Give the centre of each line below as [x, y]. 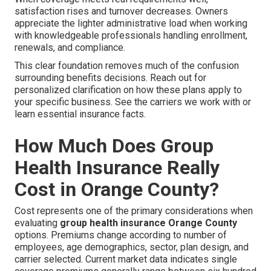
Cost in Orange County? [117, 190]
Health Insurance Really [117, 168]
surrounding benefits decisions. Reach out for [110, 78]
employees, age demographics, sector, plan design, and [132, 247]
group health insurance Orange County [149, 223]
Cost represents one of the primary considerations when [134, 211]
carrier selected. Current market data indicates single [126, 260]
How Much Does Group [114, 146]
